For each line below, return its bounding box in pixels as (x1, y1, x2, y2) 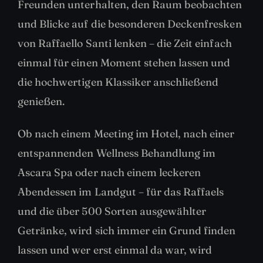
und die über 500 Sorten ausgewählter (18, 204, 207, 218)
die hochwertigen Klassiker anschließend (18, 75, 219, 89)
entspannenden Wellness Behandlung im (18, 146, 216, 160)
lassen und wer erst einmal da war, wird (18, 243, 213, 257)
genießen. (18, 95, 65, 109)
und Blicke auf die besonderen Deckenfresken (18, 17, 242, 31)
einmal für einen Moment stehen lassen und (18, 56, 231, 70)
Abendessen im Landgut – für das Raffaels (18, 185, 224, 199)
